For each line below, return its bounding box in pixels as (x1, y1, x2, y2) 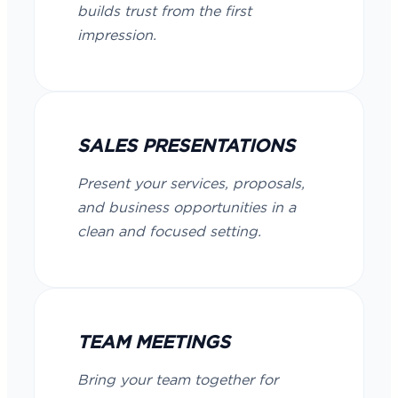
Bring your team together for (77, 373, 278, 387)
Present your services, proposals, (77, 177, 305, 191)
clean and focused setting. (77, 225, 261, 239)
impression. (77, 28, 156, 43)
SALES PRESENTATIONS (77, 138, 295, 155)
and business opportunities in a (77, 201, 296, 215)
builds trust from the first (77, 4, 251, 19)
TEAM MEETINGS (77, 334, 230, 352)
